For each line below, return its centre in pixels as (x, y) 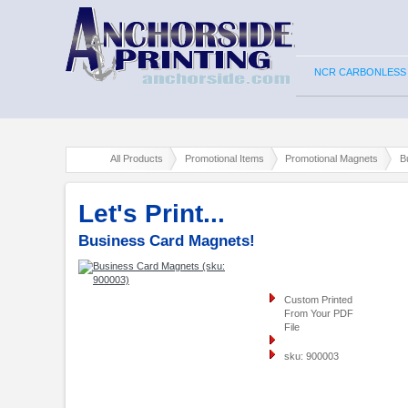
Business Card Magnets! (167, 241)
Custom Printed (318, 300)
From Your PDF (319, 314)
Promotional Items (224, 158)
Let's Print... (152, 214)
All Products (137, 158)
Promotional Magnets (332, 158)
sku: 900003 (311, 357)
